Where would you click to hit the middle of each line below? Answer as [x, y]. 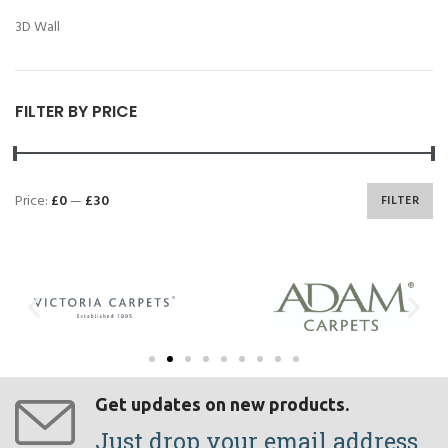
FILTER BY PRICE [76, 112]
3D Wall [37, 28]
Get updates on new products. [222, 403]
